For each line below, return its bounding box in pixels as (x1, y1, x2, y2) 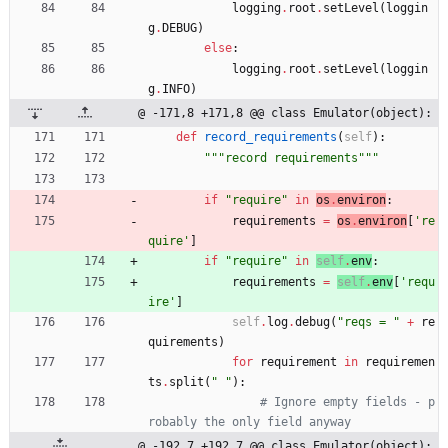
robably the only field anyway (148, 414, 351, 429)
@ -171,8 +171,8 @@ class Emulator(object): (138, 105, 432, 120)
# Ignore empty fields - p (260, 394, 435, 409)
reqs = (344, 314, 393, 329)
